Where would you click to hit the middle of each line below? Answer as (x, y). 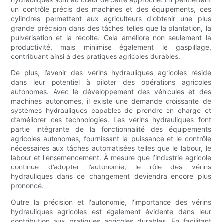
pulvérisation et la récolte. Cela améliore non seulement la (111, 38)
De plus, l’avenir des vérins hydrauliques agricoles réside (111, 73)
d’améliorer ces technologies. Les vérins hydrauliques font (111, 120)
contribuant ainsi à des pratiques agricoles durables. (96, 56)
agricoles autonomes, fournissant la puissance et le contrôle (111, 139)
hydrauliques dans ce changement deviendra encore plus (111, 176)
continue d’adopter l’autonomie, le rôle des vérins (111, 167)
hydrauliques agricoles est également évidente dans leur (111, 212)
